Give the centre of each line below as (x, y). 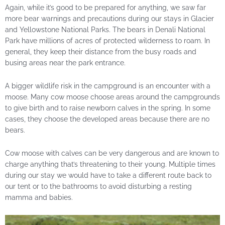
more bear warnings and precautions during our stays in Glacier (109, 19)
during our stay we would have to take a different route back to (108, 176)
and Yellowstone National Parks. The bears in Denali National (105, 30)
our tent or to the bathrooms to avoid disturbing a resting (98, 187)
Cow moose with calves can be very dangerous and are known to (112, 153)
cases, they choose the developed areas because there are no (107, 119)
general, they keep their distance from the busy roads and (101, 52)
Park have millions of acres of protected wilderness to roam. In (107, 41)
